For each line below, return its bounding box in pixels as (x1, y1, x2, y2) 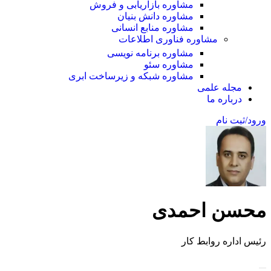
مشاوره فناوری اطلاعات (119, 34, 218, 45)
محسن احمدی (152, 200, 266, 222)
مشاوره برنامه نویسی (107, 48, 194, 58)
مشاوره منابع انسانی (111, 22, 194, 33)
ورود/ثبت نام (216, 115, 266, 125)
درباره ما (207, 94, 242, 104)
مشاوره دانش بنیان (117, 11, 194, 21)
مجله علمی (197, 82, 242, 93)
